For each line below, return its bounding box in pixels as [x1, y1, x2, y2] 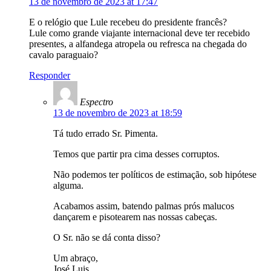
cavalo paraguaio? [29, 50, 98, 60]
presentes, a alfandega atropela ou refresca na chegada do [29, 39, 247, 50]
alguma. [53, 180, 83, 191]
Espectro [80, 97, 113, 108]
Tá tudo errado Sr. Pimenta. [53, 128, 158, 139]
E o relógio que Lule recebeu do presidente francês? [29, 17, 227, 28]
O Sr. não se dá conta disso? [53, 232, 160, 243]
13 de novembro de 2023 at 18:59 [53, 108, 182, 119]
